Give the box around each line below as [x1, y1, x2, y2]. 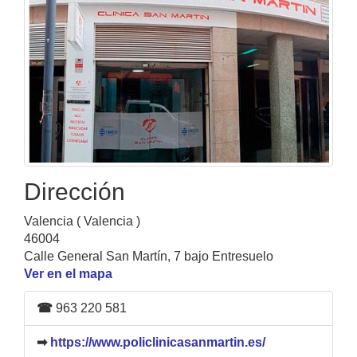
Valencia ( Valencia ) [24, 214, 140, 228]
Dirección [24, 178, 125, 205]
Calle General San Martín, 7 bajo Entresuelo [24, 249, 273, 263]
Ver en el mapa [24, 266, 112, 280]
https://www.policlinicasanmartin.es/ [50, 335, 265, 349]
